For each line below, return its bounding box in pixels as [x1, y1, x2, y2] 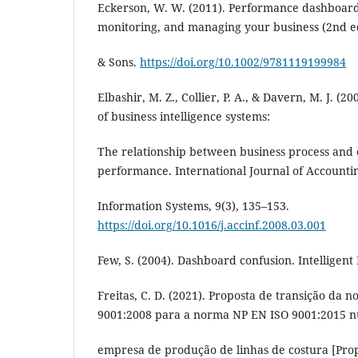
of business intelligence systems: [97, 108, 270, 124]
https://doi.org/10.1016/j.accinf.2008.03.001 [97, 217, 326, 233]
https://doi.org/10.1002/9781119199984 [140, 54, 346, 70]
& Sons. [97, 54, 140, 70]
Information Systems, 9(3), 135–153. [97, 197, 289, 213]
